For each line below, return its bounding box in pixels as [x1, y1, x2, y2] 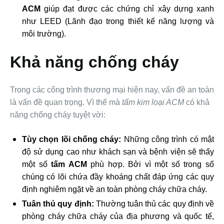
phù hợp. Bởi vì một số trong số [86, 160, 214, 169]
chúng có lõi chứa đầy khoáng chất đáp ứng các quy [22, 172, 214, 181]
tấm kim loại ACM [122, 98, 184, 107]
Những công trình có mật [121, 135, 214, 144]
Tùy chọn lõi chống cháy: [22, 135, 121, 144]
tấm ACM [51, 160, 87, 169]
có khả [184, 98, 209, 107]
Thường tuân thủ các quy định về [93, 199, 214, 208]
